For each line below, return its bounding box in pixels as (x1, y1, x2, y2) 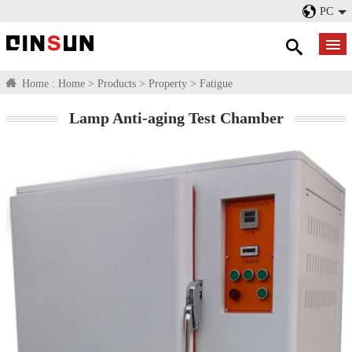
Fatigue (200, 77, 233, 90)
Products (97, 77, 136, 90)
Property (148, 77, 187, 90)
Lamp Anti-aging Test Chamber (68, 109, 284, 126)
